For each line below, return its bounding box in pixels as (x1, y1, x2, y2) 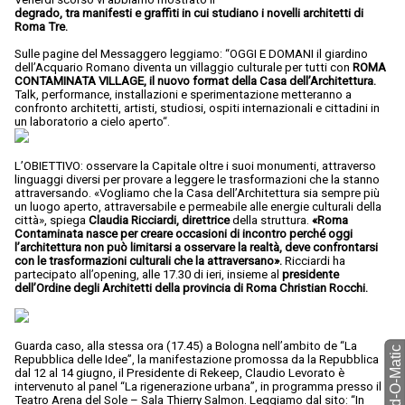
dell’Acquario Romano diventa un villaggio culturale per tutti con (14, 61, 353, 75)
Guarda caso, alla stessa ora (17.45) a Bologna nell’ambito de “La (14, 339, 357, 353)
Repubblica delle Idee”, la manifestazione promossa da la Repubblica (14, 353, 379, 367)
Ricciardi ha (285, 254, 345, 268)
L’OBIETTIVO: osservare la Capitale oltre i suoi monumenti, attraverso (14, 159, 376, 174)
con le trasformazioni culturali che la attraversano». (14, 254, 285, 268)
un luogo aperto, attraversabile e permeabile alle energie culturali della (14, 200, 381, 214)
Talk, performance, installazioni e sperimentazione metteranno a (14, 88, 352, 102)
